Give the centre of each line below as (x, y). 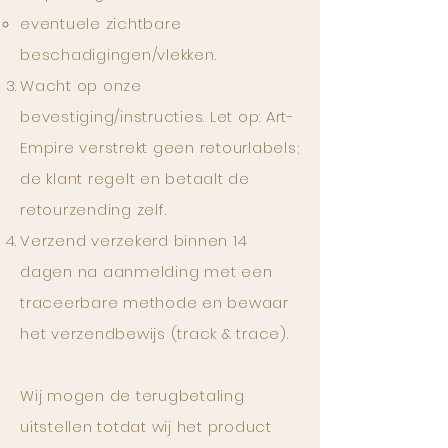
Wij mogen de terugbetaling (132, 395)
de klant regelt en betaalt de (135, 178)
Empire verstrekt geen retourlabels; (160, 147)
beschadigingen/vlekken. (118, 54)
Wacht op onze (81, 85)
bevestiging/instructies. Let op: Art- (157, 116)
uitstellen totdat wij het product (146, 426)
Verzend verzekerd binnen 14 (134, 240)
